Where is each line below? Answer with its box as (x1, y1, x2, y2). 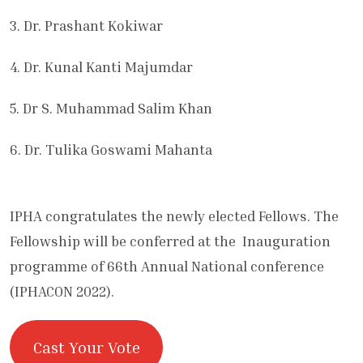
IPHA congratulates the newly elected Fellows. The (10, 207, 339, 225)
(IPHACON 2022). (10, 283, 114, 301)
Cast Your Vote (32, 337, 140, 357)
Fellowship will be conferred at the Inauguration (10, 233, 331, 250)
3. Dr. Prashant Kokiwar (10, 17, 163, 35)
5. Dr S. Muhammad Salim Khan (10, 100, 212, 117)
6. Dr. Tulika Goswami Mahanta (10, 141, 212, 159)
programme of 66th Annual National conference (10, 258, 324, 275)
